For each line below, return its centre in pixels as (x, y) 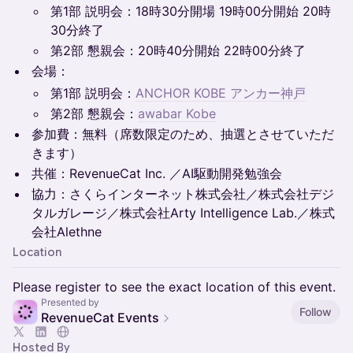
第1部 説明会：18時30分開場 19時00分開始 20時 (191, 11)
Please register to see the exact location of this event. (174, 287)
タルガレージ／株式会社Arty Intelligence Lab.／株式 (183, 213)
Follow (316, 311)
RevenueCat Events (100, 318)
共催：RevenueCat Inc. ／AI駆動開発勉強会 (157, 173)
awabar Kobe (177, 113)
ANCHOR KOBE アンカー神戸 (221, 93)
